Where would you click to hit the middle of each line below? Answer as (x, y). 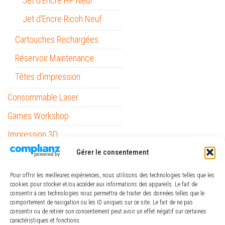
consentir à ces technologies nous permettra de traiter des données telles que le (107, 193)
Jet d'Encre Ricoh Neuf (62, 19)
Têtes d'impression (48, 77)
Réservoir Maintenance (54, 58)
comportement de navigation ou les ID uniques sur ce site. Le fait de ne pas (101, 202)
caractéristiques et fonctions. (45, 220)
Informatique (29, 153)
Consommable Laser (43, 97)
